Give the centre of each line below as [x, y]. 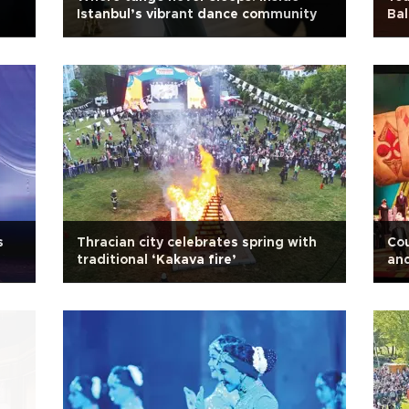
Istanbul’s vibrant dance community [197, 15]
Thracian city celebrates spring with [197, 243]
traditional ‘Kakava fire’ [157, 260]
